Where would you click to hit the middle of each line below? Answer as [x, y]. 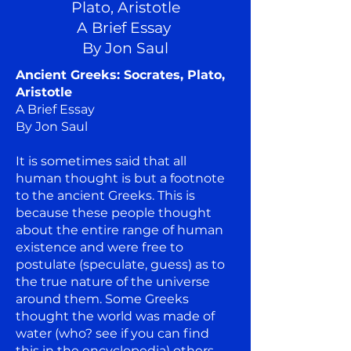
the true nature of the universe [113, 281]
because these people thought [114, 212]
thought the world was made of [115, 316]
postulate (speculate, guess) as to [120, 264]
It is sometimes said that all [101, 161]
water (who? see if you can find [112, 333]
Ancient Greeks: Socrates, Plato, [120, 74]
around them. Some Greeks [102, 299]
